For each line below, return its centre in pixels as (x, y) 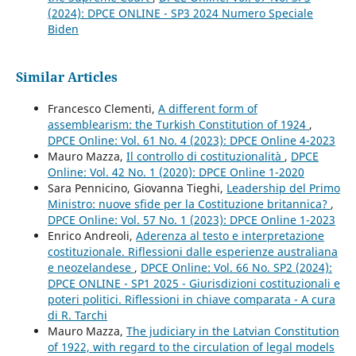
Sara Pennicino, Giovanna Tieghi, (137, 188)
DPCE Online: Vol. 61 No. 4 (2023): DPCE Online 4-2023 (191, 141)
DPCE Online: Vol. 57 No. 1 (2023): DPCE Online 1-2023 (191, 220)
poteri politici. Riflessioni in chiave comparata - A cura (191, 300)
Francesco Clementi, (103, 109)
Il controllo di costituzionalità (205, 157)
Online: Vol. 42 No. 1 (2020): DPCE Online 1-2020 (176, 172)
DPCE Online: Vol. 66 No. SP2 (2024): (236, 268)
